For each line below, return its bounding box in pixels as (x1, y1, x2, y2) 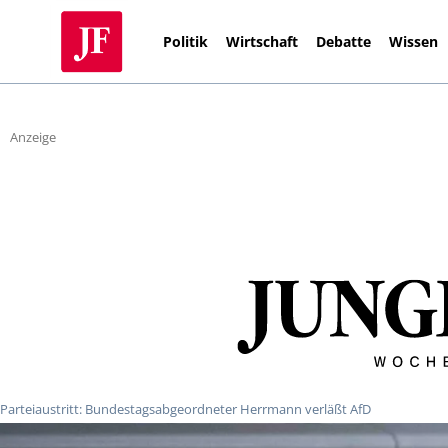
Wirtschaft (226, 31, 299, 51)
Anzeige (10, 128, 56, 147)
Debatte (316, 31, 372, 51)
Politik (163, 31, 209, 51)
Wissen (389, 31, 439, 51)
